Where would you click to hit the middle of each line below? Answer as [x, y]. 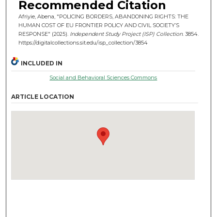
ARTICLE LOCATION [43, 96]
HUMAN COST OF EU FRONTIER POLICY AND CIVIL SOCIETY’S [99, 25]
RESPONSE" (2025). [44, 34]
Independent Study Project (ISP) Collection [126, 34]
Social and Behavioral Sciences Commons [103, 77]
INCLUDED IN [42, 63]
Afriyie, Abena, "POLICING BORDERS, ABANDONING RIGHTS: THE [103, 16]
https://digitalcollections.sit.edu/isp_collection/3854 [83, 42]
